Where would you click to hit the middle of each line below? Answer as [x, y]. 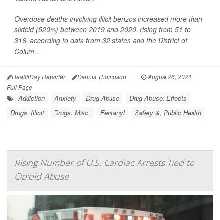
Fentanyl [112, 113]
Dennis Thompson [102, 77]
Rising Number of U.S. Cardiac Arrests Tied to [104, 163]
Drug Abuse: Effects [158, 98]
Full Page [20, 87]
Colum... [27, 51]
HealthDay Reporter [39, 77]
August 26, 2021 [169, 77]
